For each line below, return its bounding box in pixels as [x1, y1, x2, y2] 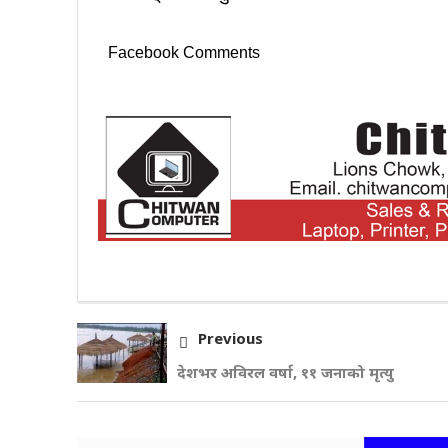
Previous [197, 327, 263, 348]
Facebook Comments [107, 43, 260, 61]
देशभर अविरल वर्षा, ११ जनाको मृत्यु [176, 361, 394, 382]
